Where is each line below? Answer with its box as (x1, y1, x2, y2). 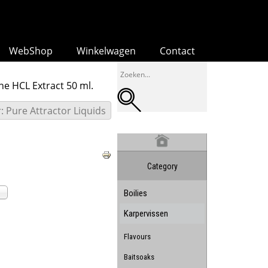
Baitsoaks (124, 252, 154, 261)
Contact (160, 44, 195, 57)
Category (147, 162, 178, 171)
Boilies (124, 188, 147, 199)
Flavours (124, 232, 151, 241)
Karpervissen (124, 208, 168, 219)
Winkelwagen (77, 44, 136, 57)
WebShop (9, 44, 53, 57)
